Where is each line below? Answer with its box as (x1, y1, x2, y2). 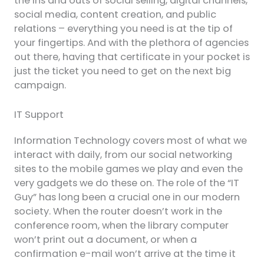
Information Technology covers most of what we (14, 134, 247, 148)
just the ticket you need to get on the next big (14, 64, 231, 78)
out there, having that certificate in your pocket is (14, 49, 250, 64)
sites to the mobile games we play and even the (14, 162, 243, 176)
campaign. (14, 78, 66, 92)
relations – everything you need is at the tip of (14, 21, 233, 35)
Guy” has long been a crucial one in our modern (14, 190, 240, 204)
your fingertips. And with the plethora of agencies (14, 35, 249, 49)
